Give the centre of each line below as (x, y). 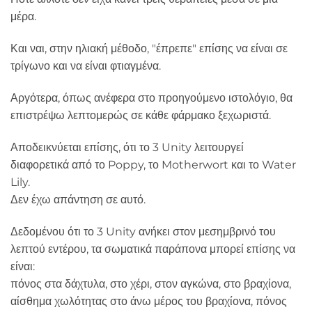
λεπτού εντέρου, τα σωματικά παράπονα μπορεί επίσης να (153, 249)
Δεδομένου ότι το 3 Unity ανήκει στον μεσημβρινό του (143, 231)
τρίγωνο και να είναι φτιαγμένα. (86, 66)
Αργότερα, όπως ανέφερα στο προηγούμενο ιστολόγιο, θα (151, 97)
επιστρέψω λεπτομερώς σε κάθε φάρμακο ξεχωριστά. (141, 115)
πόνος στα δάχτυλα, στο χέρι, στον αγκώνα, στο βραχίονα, (151, 283)
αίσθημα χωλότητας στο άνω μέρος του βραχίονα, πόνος (149, 301)
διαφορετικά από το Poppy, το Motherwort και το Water (153, 164)
